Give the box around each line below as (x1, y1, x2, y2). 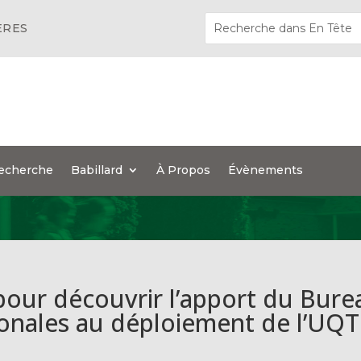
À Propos (156, 163, 211, 177)
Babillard (71, 163, 123, 177)
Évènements (228, 163, 304, 177)
